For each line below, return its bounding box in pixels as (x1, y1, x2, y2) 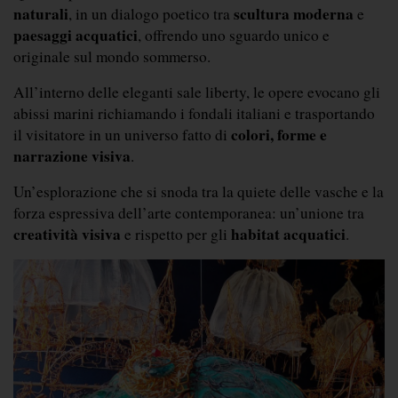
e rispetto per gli (121, 224, 231, 244)
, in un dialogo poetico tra (68, 4, 234, 24)
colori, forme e (231, 123, 327, 146)
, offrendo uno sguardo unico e (138, 25, 330, 45)
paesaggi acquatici (13, 24, 138, 46)
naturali (13, 3, 68, 25)
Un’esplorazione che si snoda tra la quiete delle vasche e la (13, 181, 384, 202)
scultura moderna (234, 3, 354, 25)
